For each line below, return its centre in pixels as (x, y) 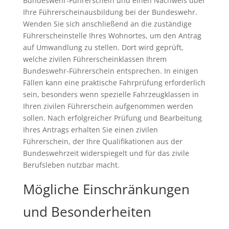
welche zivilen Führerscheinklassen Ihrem (95, 59)
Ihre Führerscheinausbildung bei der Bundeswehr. (110, 12)
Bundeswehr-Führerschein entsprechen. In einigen (110, 71)
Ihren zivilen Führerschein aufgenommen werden (108, 106)
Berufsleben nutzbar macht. (71, 165)
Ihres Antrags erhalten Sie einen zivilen (90, 129)
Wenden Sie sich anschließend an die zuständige (107, 24)
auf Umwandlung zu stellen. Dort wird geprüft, (103, 47)
